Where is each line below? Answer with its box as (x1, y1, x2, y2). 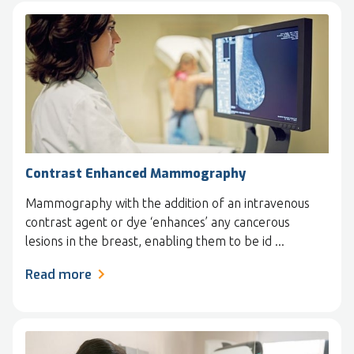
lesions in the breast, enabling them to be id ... (25, 233, 284, 248)
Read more (25, 265, 92, 283)
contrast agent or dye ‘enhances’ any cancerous (25, 214, 290, 229)
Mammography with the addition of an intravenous (25, 195, 310, 210)
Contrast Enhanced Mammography (25, 164, 246, 182)
